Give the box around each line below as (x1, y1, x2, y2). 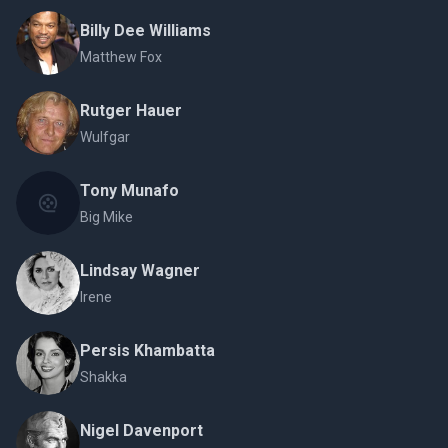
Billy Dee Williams (80, 21, 211, 40)
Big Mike (80, 209, 133, 225)
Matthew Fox (80, 49, 162, 65)
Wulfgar (80, 129, 130, 145)
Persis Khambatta (80, 341, 215, 360)
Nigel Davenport (80, 421, 203, 440)
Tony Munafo (80, 181, 179, 200)
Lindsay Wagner (80, 261, 200, 280)
